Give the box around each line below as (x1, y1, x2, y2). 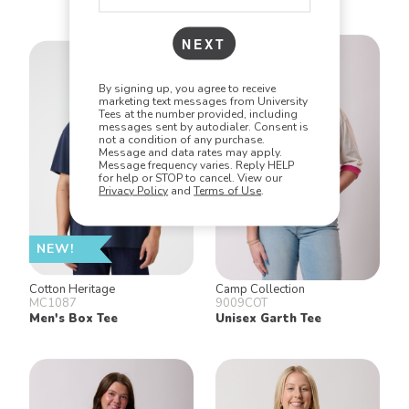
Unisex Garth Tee (215, 309, 321, 327)
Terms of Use (194, 183, 262, 197)
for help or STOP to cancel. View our (99, 170, 283, 184)
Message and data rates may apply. (99, 144, 283, 159)
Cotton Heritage (29, 280, 115, 298)
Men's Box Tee (29, 309, 118, 327)
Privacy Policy (99, 183, 169, 197)
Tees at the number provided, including (99, 106, 299, 121)
